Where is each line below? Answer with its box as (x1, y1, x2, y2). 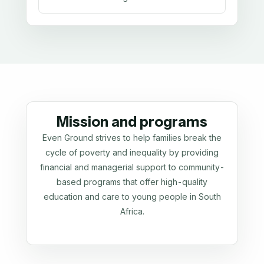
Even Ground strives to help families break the (42, 132, 222, 143)
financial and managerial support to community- (39, 161, 225, 172)
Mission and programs (57, 113, 207, 130)
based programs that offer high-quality (57, 176, 207, 187)
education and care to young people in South (43, 191, 221, 202)
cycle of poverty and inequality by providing (45, 147, 219, 157)
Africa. (120, 206, 144, 216)
